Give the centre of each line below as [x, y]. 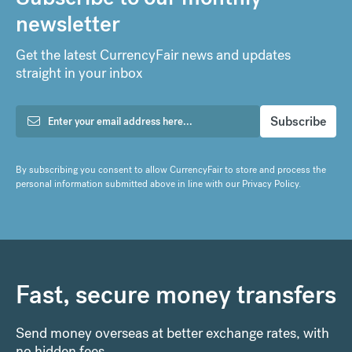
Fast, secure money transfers [176, 295]
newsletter [68, 24]
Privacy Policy [270, 183]
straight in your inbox [79, 72]
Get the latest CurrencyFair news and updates [153, 54]
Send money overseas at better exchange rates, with [172, 332]
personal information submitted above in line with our [129, 183]
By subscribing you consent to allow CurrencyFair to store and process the [171, 169]
